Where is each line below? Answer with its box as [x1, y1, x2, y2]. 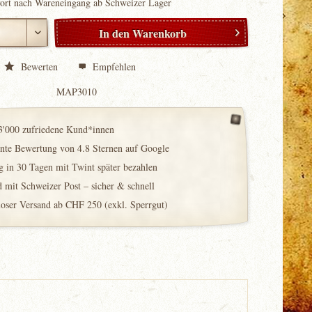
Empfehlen [90, 60, 136, 73]
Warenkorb [132, 25, 187, 41]
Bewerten [18, 60, 61, 73]
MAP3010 [56, 85, 97, 98]
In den [99, 25, 130, 41]
